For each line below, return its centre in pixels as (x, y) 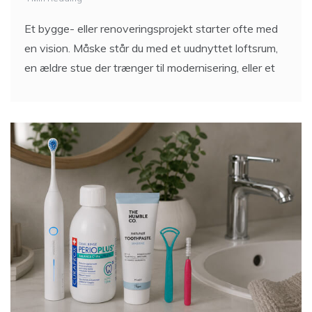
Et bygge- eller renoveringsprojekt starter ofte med (151, 31)
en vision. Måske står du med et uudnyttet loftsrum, (151, 50)
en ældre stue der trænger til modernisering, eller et (150, 70)
